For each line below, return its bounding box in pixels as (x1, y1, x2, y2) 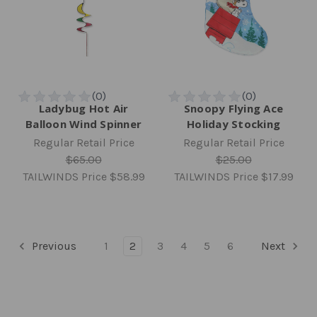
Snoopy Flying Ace (183, 101, 284, 116)
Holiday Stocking (187, 117, 280, 132)
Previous (29, 239, 76, 253)
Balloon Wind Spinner (25, 117, 142, 132)
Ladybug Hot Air (38, 101, 129, 116)
